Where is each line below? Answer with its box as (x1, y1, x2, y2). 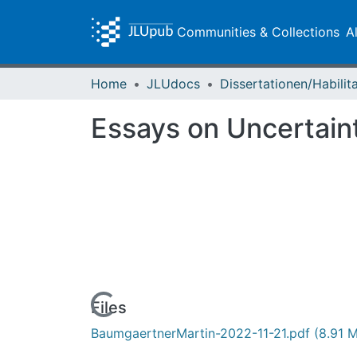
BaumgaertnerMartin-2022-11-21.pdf (91, 324, 314, 341)
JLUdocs (147, 76, 200, 92)
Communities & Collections (177, 24, 340, 40)
